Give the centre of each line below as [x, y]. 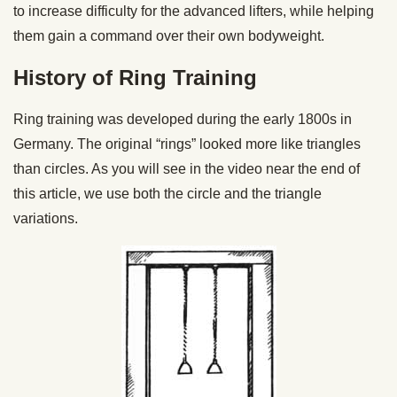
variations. [46, 218]
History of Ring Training [135, 78]
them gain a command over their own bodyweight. [169, 36]
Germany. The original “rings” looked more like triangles [187, 144]
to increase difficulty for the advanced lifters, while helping [194, 11]
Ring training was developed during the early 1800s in [183, 119]
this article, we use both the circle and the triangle [167, 194]
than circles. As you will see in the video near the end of [187, 169]
